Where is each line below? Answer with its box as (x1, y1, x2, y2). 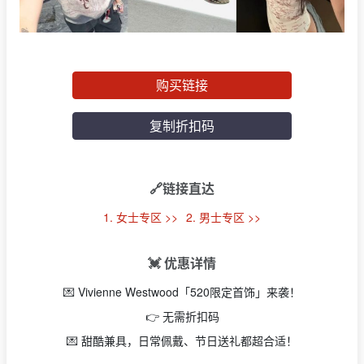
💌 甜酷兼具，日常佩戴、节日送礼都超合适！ (67, 332, 297, 349)
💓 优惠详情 (148, 253, 216, 273)
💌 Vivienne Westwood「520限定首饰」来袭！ (63, 284, 301, 301)
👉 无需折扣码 (145, 308, 219, 325)
